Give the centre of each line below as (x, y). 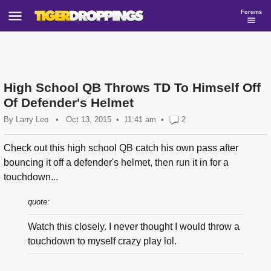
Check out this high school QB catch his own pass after (121, 148)
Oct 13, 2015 (89, 119)
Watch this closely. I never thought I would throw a (134, 227)
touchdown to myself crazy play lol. (102, 241)
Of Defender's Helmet (69, 103)
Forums (251, 12)
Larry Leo (32, 119)
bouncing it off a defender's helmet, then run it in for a (116, 163)
